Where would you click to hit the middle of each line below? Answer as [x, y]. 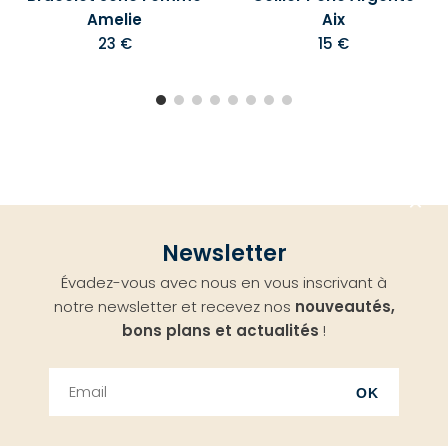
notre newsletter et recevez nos [174, 307]
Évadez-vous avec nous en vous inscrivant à [224, 283]
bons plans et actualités [220, 331]
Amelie [114, 19]
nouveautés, [344, 307]
